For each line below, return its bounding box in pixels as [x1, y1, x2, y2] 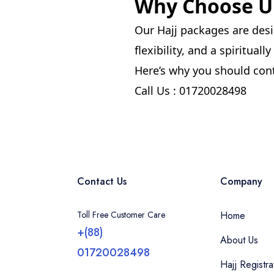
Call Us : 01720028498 [134, 83, 246, 98]
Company [220, 174, 262, 189]
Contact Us [77, 174, 127, 189]
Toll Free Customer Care [77, 209, 165, 221]
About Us [220, 233, 258, 248]
